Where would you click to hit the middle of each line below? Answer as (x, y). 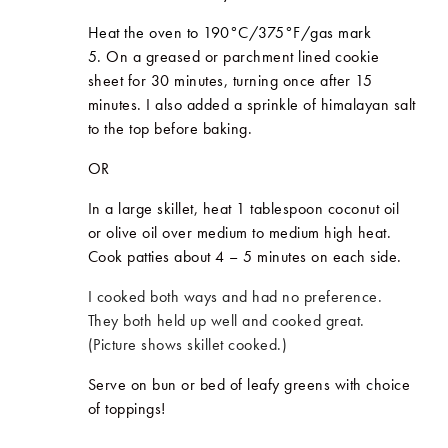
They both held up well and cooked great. (226, 320)
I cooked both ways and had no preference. (235, 296)
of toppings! (126, 408)
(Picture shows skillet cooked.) (187, 344)
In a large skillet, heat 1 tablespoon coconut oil (243, 208)
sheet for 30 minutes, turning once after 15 (230, 80)
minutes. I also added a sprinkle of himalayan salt (251, 104)
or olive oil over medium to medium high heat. (239, 232)
